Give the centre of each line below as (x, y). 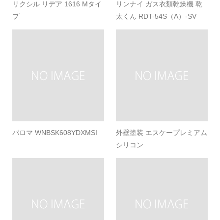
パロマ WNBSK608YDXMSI (55, 132)
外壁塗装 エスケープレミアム (162, 132)
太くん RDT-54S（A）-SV (156, 16)
